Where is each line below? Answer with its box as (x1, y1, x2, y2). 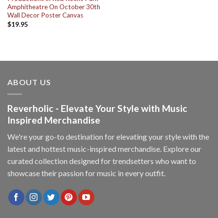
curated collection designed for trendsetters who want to (7, 156, 196, 166)
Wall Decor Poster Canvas (7, 11, 83, 19)
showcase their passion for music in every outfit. (7, 168, 165, 178)
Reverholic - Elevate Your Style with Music (7, 102, 187, 114)
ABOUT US (7, 77, 51, 87)
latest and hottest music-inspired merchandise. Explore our (7, 144, 201, 154)
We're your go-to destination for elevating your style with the (7, 132, 209, 142)
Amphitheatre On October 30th (7, 3, 100, 11)
